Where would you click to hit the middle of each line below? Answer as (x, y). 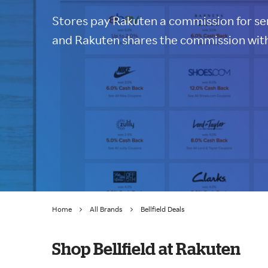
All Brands (106, 209)
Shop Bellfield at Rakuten (146, 249)
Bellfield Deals (163, 209)
